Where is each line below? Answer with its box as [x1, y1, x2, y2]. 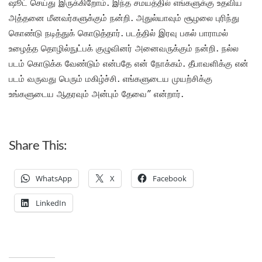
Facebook [153, 173, 187, 184]
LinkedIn [36, 197, 66, 208]
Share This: [9, 139, 67, 152]
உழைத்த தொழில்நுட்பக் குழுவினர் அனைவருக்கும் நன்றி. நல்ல [9, 42, 239, 53]
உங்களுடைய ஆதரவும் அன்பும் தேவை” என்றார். [9, 88, 184, 99]
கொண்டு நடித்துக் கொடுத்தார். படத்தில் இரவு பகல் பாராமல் [9, 27, 228, 38]
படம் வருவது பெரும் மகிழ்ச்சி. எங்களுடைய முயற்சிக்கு [9, 73, 212, 84]
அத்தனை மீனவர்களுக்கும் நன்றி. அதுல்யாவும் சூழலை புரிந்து [9, 12, 239, 23]
